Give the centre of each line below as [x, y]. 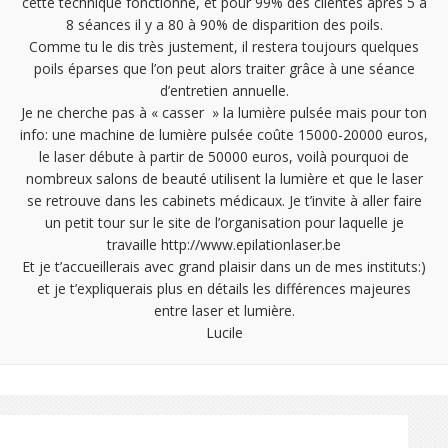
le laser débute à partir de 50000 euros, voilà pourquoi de [224, 157]
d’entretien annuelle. [224, 91]
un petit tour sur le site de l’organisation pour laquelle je [224, 223]
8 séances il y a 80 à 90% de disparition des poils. [224, 25]
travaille [134, 245]
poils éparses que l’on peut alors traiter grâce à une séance [224, 69]
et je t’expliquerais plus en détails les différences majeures [224, 289]
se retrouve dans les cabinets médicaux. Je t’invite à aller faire [224, 201]
